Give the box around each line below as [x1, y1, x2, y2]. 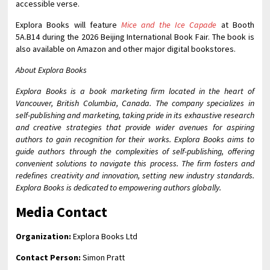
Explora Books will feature [16, 19, 122, 30]
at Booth [216, 19, 254, 30]
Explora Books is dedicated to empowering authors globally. [16, 181, 222, 193]
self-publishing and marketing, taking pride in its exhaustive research [16, 109, 254, 121]
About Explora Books [16, 64, 87, 75]
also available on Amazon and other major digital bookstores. [16, 43, 236, 54]
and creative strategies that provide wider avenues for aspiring [16, 121, 254, 133]
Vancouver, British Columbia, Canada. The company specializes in [16, 97, 254, 108]
